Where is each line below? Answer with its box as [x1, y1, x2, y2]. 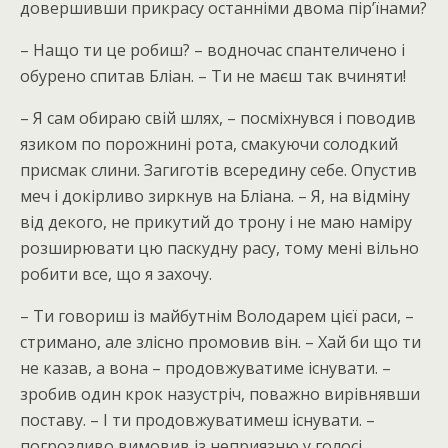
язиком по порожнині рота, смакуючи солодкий [20, 133, 398, 155]
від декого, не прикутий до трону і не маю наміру [20, 211, 412, 233]
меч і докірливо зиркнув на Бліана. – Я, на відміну [20, 185, 410, 207]
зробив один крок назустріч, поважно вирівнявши [20, 383, 420, 405]
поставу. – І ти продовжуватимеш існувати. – [20, 409, 375, 431]
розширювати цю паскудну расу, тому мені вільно [20, 237, 419, 259]
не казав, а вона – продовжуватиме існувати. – [20, 357, 391, 379]
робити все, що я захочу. [20, 263, 212, 285]
